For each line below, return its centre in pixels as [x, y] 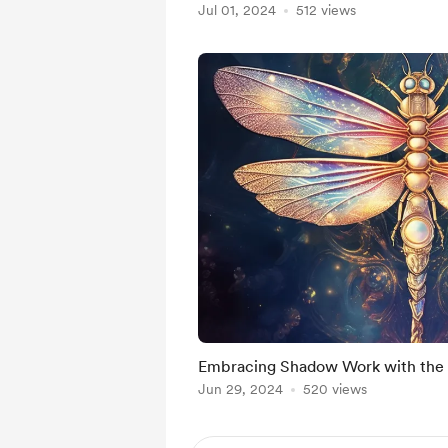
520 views [335, 389]
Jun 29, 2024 [240, 389]
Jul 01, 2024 [237, 10]
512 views [326, 10]
